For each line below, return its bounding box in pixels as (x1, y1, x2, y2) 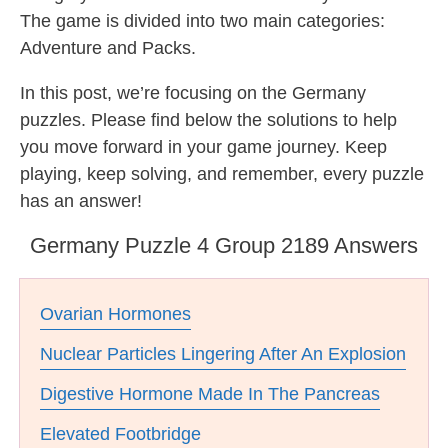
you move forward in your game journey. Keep (20, 137, 387, 157)
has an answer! (20, 191, 142, 211)
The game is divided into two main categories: (20, 11, 385, 31)
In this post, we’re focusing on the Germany (20, 83, 366, 103)
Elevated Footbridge (40, 424, 201, 444)
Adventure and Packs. (20, 38, 196, 58)
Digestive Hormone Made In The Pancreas (40, 384, 380, 404)
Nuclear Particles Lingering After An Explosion (40, 344, 406, 364)
